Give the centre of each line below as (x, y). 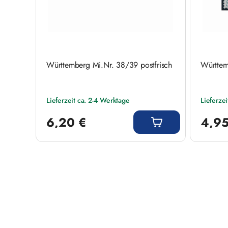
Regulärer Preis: (68, 109)
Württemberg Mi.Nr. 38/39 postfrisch (109, 65)
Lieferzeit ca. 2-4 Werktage (88, 100)
